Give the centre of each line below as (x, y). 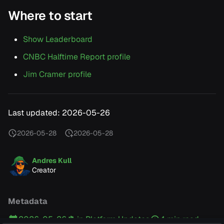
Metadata (28, 201)
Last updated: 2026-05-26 (59, 113)
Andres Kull (52, 161)
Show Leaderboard (58, 39)
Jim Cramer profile (57, 74)
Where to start (50, 16)
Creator (44, 170)
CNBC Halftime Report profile (77, 57)
